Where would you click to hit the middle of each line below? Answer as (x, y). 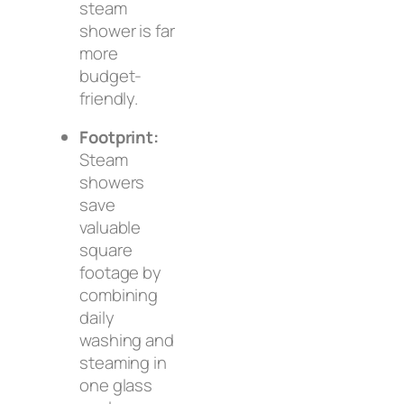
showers (112, 183)
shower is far (127, 30)
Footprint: (119, 138)
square (106, 250)
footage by (121, 273)
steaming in (123, 363)
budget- (111, 75)
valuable (110, 228)
